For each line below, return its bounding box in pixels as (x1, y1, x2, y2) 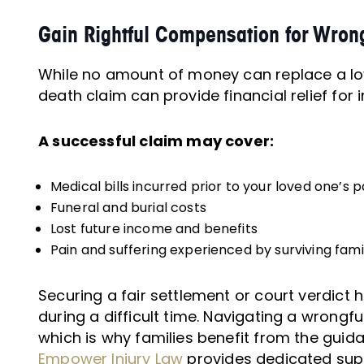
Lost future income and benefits (50, 219, 258, 238)
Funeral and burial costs (50, 197, 206, 217)
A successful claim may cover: (38, 130, 275, 151)
